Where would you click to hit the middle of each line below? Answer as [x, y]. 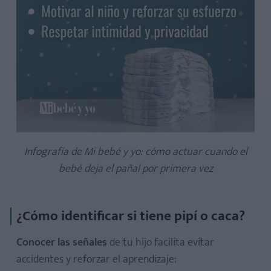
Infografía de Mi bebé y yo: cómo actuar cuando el [135, 152]
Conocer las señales [62, 243]
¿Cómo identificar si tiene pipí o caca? [131, 216]
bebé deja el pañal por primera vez [135, 169]
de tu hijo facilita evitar [161, 243]
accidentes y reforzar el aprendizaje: [96, 260]
